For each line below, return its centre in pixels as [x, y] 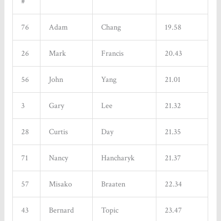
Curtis [58, 132]
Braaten [113, 184]
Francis [112, 54]
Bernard [61, 210]
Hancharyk [118, 158]
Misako [60, 184]
